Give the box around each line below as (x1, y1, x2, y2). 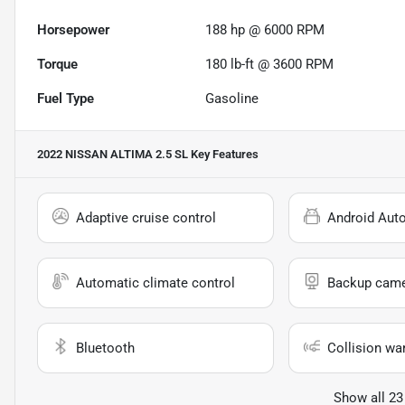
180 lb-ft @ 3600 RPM (205, 56, 334, 73)
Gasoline (205, 90, 259, 108)
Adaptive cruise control (76, 210, 216, 227)
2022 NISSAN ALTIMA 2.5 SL (37, 147, 188, 162)
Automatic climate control (76, 275, 235, 292)
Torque (37, 56, 78, 73)
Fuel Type (37, 90, 94, 108)
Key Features (188, 147, 259, 162)
